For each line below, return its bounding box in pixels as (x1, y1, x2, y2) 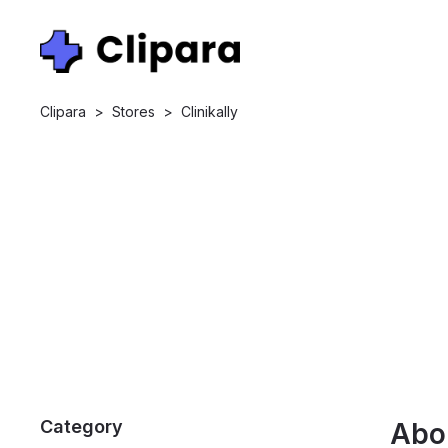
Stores (112, 103, 156, 120)
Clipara (40, 103, 87, 120)
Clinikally (181, 103, 239, 120)
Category (40, 416, 124, 437)
